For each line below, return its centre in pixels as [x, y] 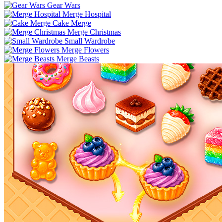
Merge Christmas [94, 32]
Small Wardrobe [90, 41]
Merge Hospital [87, 14]
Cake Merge [72, 23]
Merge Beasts [78, 58]
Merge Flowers [85, 50]
